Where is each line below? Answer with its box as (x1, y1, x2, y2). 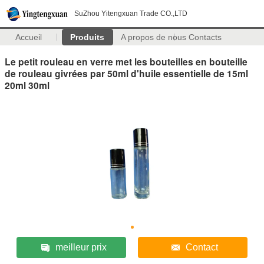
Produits (70, 32, 105, 42)
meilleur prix (55, 242, 107, 252)
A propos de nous (120, 32, 186, 42)
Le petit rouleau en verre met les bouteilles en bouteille (5, 54, 247, 68)
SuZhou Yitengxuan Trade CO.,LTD (74, 9, 187, 18)
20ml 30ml (5, 78, 49, 92)
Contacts (189, 32, 222, 42)
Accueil (15, 32, 42, 42)
